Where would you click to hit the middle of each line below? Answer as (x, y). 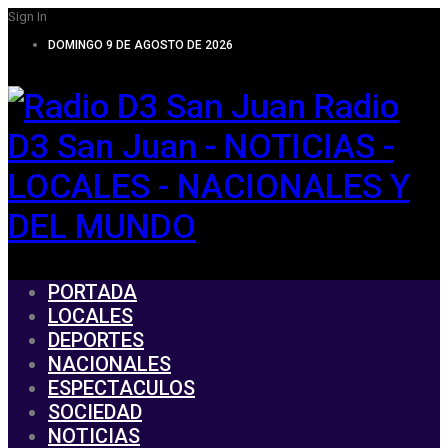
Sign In (27, 16)
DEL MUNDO (102, 226)
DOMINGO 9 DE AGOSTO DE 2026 (140, 45)
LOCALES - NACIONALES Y (209, 186)
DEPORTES (96, 340)
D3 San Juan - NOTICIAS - (201, 146)
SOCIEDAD (95, 412)
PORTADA (92, 292)
